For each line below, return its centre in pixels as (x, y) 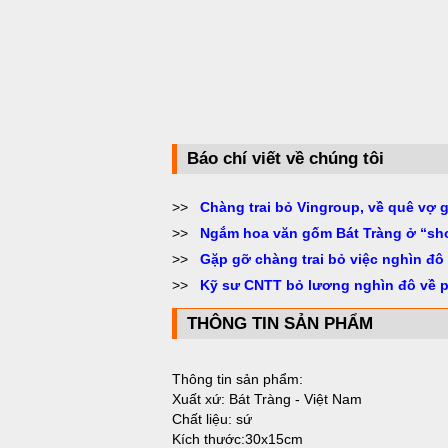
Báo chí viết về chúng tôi (285, 158)
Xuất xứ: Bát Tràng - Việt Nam (267, 399)
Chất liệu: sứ (212, 419)
